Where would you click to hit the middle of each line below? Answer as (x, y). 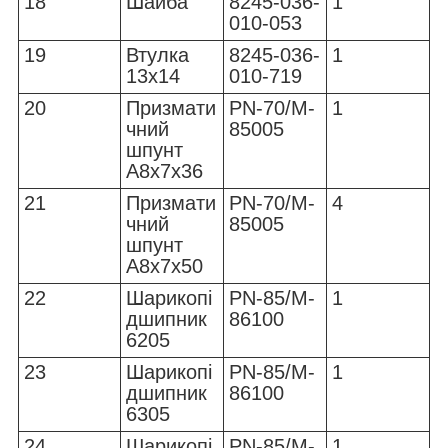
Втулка (157, 55)
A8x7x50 (164, 266)
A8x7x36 (164, 171)
